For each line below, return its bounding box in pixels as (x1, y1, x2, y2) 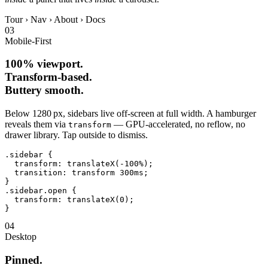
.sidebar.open (5, 186, 67, 196)
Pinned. (5, 253, 42, 266)
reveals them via (5, 119, 68, 130)
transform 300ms (72, 168, 144, 178)
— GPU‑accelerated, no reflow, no (111, 119, 245, 130)
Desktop (5, 232, 36, 242)
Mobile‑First (5, 35, 51, 46)
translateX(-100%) (67, 159, 148, 169)
